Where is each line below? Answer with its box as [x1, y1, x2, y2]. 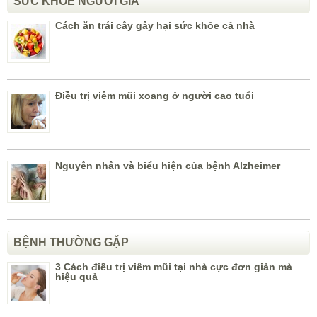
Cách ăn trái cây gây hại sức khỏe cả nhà [55, 20, 255, 32]
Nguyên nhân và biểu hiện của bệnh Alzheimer [55, 160, 280, 172]
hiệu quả [55, 271, 98, 283]
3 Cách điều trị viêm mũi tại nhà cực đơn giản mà [55, 261, 292, 273]
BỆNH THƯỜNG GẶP [13, 236, 129, 249]
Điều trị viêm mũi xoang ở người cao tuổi [55, 90, 254, 102]
